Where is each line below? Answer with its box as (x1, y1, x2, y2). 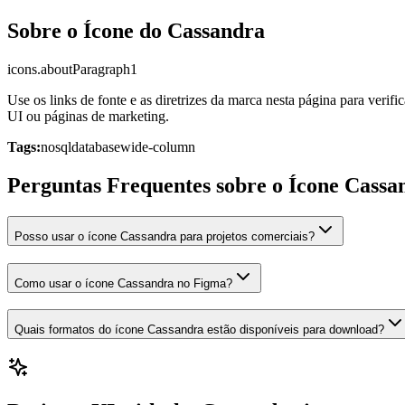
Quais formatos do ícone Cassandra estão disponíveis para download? (14, 323, 384, 337)
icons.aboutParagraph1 (7, 61, 137, 78)
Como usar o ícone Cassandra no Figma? (14, 276, 232, 290)
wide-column (120, 139, 195, 155)
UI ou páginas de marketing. (7, 108, 169, 125)
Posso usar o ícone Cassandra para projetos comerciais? (14, 229, 315, 243)
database (71, 139, 120, 155)
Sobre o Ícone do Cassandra (7, 19, 265, 43)
